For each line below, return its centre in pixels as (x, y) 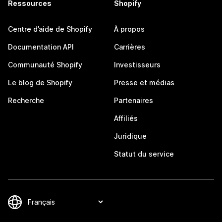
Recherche (26, 100)
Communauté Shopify (45, 65)
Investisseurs (137, 65)
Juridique (130, 136)
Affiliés (126, 118)
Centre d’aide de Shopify (50, 29)
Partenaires (134, 100)
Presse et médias (144, 83)
